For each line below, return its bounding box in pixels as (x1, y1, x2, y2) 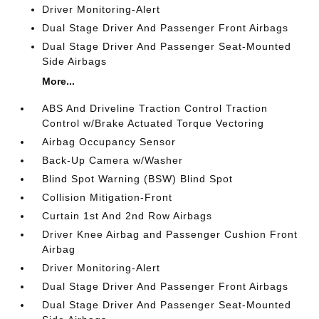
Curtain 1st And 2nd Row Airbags (42, 210, 213, 221)
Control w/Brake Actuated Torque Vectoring (42, 117, 265, 129)
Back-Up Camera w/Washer (42, 155, 184, 166)
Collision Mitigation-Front (42, 192, 173, 203)
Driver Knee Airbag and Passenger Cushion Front (42, 229, 298, 240)
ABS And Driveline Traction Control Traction (42, 103, 268, 114)
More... (42, 75, 75, 87)
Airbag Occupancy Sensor (42, 136, 177, 147)
